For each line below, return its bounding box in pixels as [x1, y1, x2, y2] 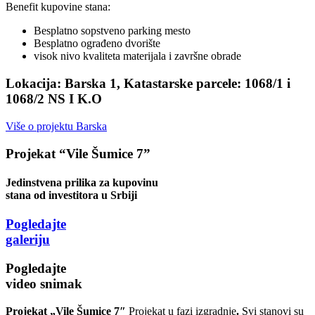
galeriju [6, 232, 50, 247]
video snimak [6, 276, 82, 291]
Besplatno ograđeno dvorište [34, 37, 160, 50]
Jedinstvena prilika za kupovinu [6, 176, 158, 188]
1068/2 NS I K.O [6, 91, 102, 107]
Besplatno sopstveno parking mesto [34, 25, 191, 37]
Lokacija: [6, 76, 65, 91]
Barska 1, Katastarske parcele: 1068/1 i [65, 76, 290, 91]
